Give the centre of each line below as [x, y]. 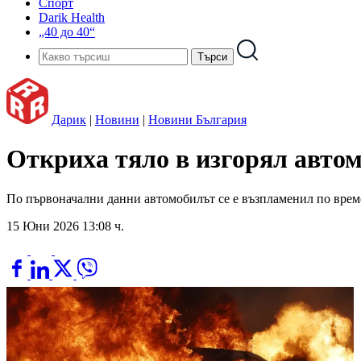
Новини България [197, 120]
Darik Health [72, 17]
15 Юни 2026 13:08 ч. [65, 226]
